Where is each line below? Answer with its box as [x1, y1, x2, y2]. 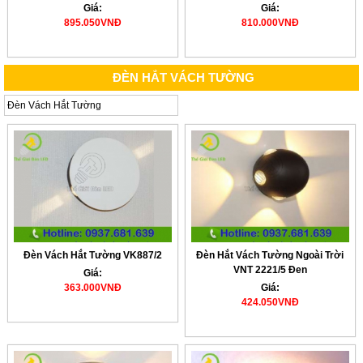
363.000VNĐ [63, 282, 122, 294]
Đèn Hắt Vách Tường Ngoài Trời [196, 250, 344, 262]
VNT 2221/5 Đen [233, 264, 307, 276]
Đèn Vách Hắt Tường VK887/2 [23, 250, 162, 262]
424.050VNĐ [241, 297, 299, 309]
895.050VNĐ [63, 16, 122, 28]
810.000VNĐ [241, 16, 299, 28]
